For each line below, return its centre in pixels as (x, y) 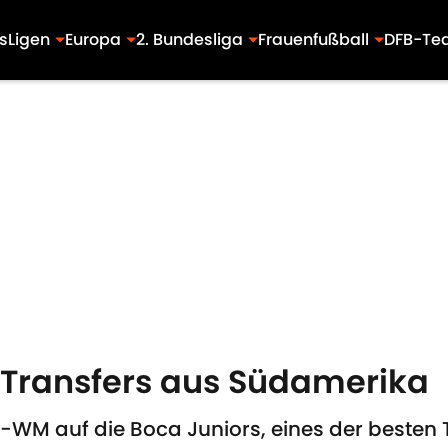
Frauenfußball (313, 39)
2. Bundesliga (189, 39)
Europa (92, 39)
